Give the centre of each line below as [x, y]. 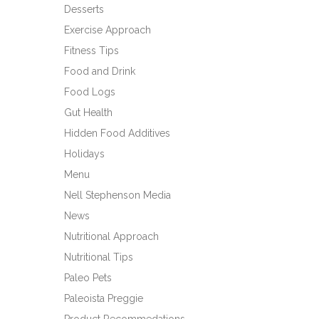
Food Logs [90, 92]
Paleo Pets [88, 278]
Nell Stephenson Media [117, 195]
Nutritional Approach [111, 236]
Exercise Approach [108, 30]
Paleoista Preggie [104, 298]
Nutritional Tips [99, 257]
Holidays [84, 154]
